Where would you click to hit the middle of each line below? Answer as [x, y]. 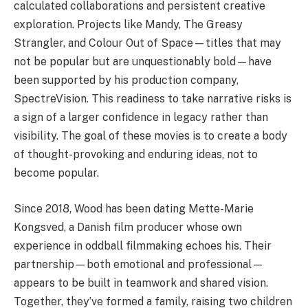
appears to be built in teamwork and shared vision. [141, 283]
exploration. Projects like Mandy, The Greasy [128, 25]
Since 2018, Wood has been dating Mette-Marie [134, 208]
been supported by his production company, [126, 80]
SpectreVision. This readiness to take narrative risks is [153, 99]
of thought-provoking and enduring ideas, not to [136, 155]
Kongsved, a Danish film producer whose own [128, 227]
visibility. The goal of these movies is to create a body [151, 136]
